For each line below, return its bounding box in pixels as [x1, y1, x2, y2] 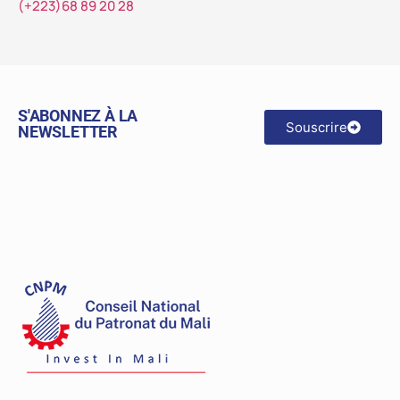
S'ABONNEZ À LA [18, 105, 138, 125]
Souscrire [285, 118, 347, 136]
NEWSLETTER [18, 121, 119, 141]
